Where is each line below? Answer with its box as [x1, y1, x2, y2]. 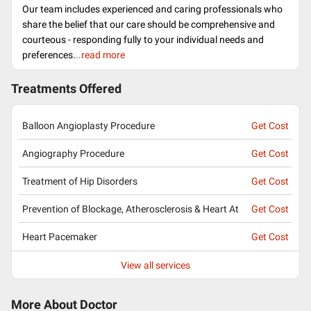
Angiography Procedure [22, 147, 124, 159]
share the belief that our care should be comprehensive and [22, 19, 275, 30]
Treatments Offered [11, 82, 121, 96]
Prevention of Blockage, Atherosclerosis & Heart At [22, 203, 239, 215]
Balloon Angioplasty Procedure [22, 119, 155, 131]
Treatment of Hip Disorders [22, 175, 137, 187]
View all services [121, 259, 190, 271]
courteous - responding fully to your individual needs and [22, 34, 264, 45]
